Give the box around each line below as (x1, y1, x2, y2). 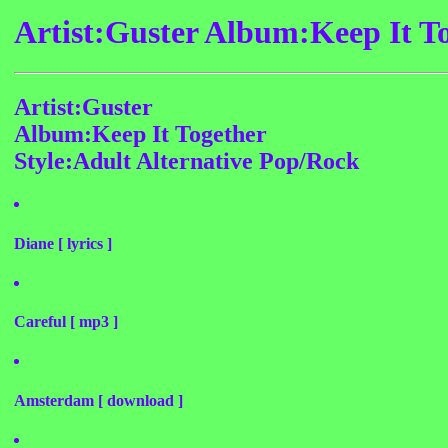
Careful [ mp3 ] (14, 313, 118, 331)
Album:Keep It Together (14, 121, 267, 148)
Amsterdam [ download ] (14, 391, 183, 409)
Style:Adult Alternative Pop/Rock (14, 148, 359, 175)
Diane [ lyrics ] (14, 234, 112, 252)
